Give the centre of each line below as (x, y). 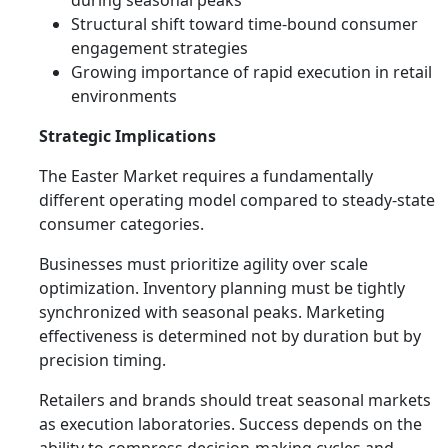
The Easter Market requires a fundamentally (206, 176)
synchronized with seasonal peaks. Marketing (212, 312)
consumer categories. (121, 224)
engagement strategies (159, 48)
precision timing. (102, 360)
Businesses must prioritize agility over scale (203, 264)
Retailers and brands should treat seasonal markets (235, 400)
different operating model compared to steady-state (237, 200)
